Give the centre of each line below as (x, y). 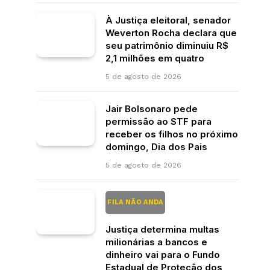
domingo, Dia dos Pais (156, 146)
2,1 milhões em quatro (155, 58)
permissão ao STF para (159, 121)
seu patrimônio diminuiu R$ (167, 45)
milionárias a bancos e (156, 242)
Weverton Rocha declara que (171, 33)
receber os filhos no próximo (172, 134)
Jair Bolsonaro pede (152, 108)
